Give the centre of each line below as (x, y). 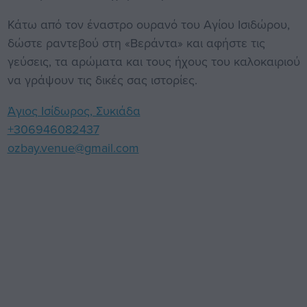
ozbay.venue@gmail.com (73, 147)
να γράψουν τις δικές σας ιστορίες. (102, 79)
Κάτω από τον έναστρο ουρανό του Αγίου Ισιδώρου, (148, 24)
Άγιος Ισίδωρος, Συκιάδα (74, 110)
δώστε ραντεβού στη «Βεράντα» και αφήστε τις (136, 42)
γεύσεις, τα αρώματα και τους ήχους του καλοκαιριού (153, 61)
